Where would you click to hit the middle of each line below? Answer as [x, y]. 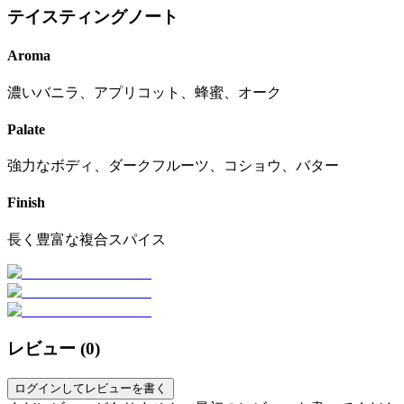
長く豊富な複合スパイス [87, 239]
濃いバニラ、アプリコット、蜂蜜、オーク [144, 92]
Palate [26, 129]
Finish [26, 203]
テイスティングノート [93, 17]
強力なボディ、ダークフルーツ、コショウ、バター [173, 166]
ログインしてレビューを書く [91, 389]
